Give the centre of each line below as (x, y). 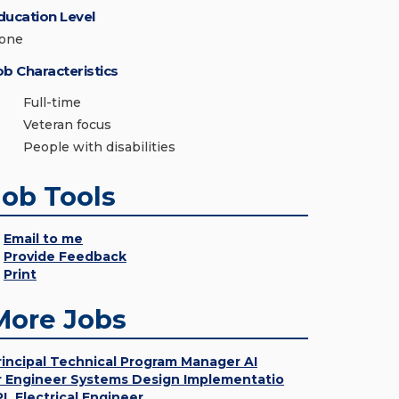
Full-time (52, 102)
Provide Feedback (65, 256)
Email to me (43, 239)
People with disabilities (99, 147)
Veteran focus (67, 125)
